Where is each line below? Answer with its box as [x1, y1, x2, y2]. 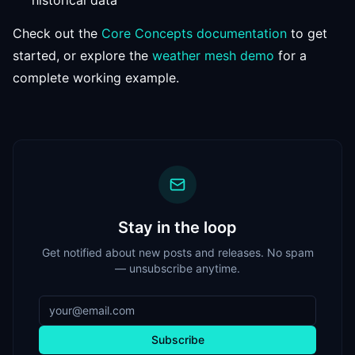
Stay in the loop [118, 218, 237, 237]
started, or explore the [13, 48, 152, 63]
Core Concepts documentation [101, 25, 287, 41]
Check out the [13, 25, 101, 41]
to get [287, 25, 327, 41]
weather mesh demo [152, 48, 274, 63]
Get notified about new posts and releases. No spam [41, 246, 314, 259]
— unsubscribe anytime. [115, 261, 240, 275]
